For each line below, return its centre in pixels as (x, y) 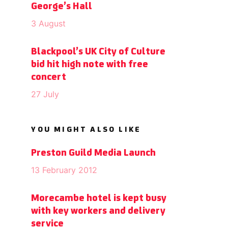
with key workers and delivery (98, 211)
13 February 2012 (64, 170)
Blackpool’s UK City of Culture (98, 52)
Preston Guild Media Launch (94, 153)
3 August (49, 23)
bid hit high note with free (90, 64)
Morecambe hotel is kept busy (99, 198)
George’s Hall (62, 6)
